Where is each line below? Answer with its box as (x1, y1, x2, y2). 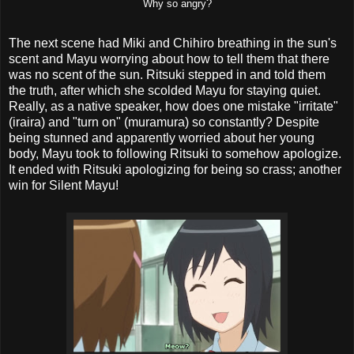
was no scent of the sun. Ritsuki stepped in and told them (9, 67, 326, 81)
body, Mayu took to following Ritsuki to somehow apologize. (9, 146, 341, 160)
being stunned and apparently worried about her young (9, 130, 314, 145)
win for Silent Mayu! (9, 178, 119, 192)
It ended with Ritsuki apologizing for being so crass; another (9, 162, 341, 176)
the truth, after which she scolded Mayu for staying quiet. (9, 83, 321, 97)
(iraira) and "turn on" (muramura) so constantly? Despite (9, 115, 319, 129)
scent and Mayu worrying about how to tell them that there (9, 51, 330, 66)
